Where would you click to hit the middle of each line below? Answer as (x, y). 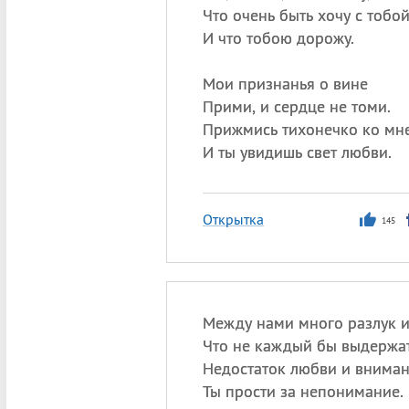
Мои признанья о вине (285, 84)
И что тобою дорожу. (278, 38)
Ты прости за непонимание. (303, 391)
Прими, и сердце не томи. (296, 106)
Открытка (233, 219)
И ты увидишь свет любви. (297, 152)
